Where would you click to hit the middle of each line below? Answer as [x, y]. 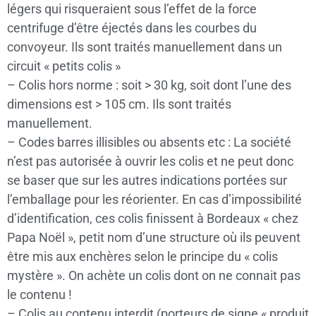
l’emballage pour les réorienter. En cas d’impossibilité [154, 199]
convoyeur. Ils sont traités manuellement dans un [145, 47]
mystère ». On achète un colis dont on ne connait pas [154, 275]
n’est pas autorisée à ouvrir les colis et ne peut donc [150, 161]
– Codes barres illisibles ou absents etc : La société [149, 142]
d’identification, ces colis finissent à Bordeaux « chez [153, 218]
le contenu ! [39, 294]
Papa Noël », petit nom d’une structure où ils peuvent [154, 237]
